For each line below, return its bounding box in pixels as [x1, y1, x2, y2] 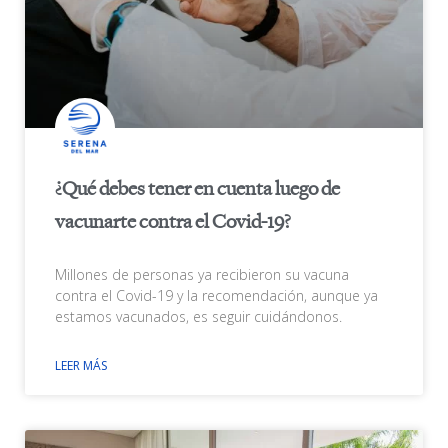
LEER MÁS [55, 356, 107, 374]
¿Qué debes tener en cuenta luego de [55, 177, 340, 201]
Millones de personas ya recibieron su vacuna [55, 264, 349, 284]
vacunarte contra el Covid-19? [55, 210, 291, 234]
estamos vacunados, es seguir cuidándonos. [55, 306, 342, 326]
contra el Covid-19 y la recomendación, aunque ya [55, 285, 378, 305]
